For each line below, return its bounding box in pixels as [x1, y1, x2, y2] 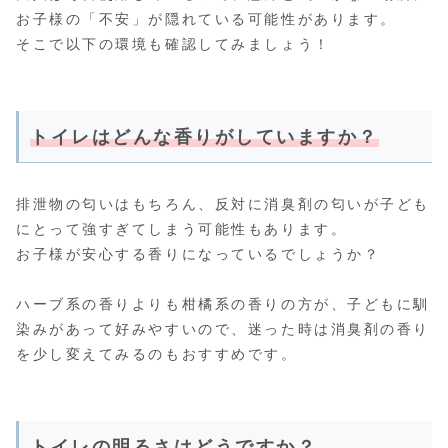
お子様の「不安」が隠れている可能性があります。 [16, 10, 397, 27]
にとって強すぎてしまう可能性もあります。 [16, 220, 348, 237]
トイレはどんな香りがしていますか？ [30, 126, 379, 147]
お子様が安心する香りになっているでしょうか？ [16, 245, 381, 262]
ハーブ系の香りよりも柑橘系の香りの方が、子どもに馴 [16, 295, 430, 312]
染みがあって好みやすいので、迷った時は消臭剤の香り [16, 320, 430, 337]
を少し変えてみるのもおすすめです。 [16, 345, 298, 362]
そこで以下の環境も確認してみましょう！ [16, 35, 331, 52]
